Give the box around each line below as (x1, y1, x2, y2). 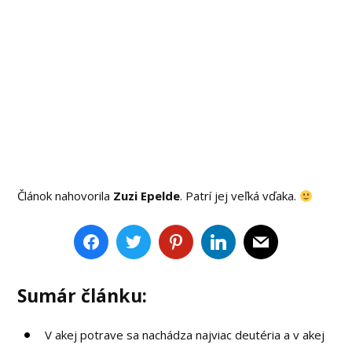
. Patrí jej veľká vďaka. (180, 188, 300, 204)
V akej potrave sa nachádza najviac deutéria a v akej (45, 326, 325, 343)
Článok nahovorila (17, 188, 114, 204)
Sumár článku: (17, 282, 148, 308)
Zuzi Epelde (113, 188, 181, 204)
